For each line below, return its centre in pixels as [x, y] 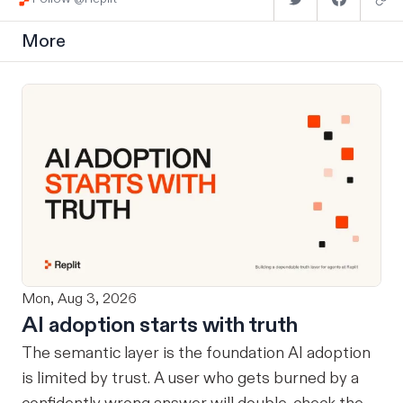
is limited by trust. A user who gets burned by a [190, 379]
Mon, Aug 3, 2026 [79, 299]
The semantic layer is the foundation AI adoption [155, 354]
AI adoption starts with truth [160, 326]
